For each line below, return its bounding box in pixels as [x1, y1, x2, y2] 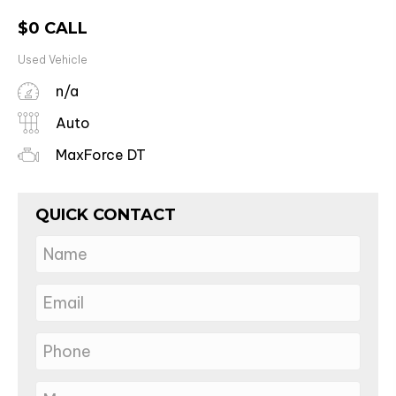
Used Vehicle [18, 52, 88, 66]
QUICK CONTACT [35, 204, 176, 225]
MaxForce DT [52, 145, 146, 164]
